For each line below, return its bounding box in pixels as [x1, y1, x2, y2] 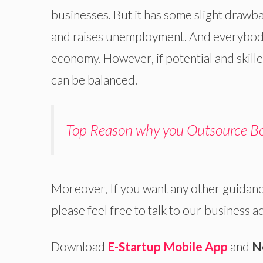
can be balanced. [51, 72, 137, 87]
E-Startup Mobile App [107, 238, 228, 254]
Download [51, 238, 107, 254]
